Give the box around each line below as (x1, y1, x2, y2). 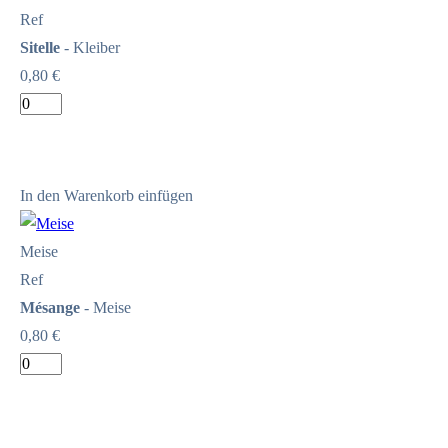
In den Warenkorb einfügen (20, 186, 193, 204)
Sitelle (20, 38, 60, 56)
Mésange (20, 298, 80, 316)
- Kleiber (60, 38, 120, 56)
